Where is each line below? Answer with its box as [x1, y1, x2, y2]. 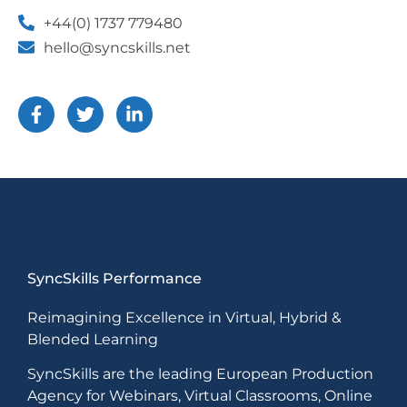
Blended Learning [27, 330, 158, 348]
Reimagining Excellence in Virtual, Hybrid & [27, 308, 342, 326]
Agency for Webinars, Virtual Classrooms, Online [27, 386, 372, 404]
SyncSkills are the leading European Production [27, 364, 373, 382]
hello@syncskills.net [43, 38, 191, 56]
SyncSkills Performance [27, 269, 202, 287]
